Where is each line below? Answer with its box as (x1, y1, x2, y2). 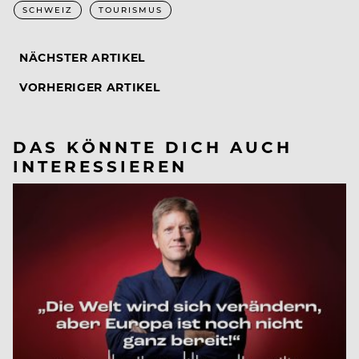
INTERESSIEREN (13, 154, 188, 176)
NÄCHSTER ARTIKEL (19, 49, 146, 65)
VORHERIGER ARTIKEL (19, 79, 160, 95)
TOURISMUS (99, 3, 163, 15)
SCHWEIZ (22, 3, 73, 15)
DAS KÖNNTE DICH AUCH (13, 135, 292, 157)
